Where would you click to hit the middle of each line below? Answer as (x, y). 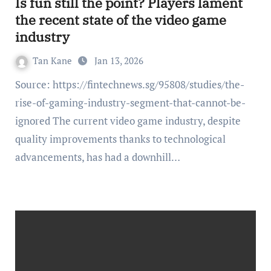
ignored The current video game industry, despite (128, 121)
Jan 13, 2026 (119, 60)
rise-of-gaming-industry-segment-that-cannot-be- (130, 103)
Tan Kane (53, 60)
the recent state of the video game (120, 20)
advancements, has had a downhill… (97, 157)
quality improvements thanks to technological (120, 139)
